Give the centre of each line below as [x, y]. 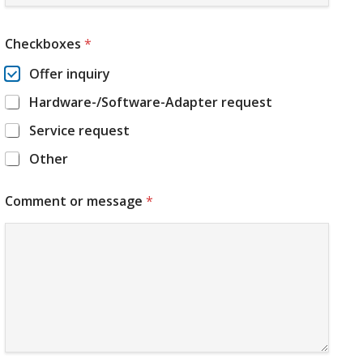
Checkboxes [45, 44]
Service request [80, 131]
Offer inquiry [70, 74]
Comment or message [76, 201]
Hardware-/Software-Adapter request [151, 102]
